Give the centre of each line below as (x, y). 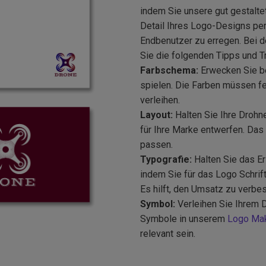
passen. (156, 145)
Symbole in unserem (184, 219)
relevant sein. (168, 234)
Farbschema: (169, 71)
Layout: (156, 115)
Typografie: (167, 160)
